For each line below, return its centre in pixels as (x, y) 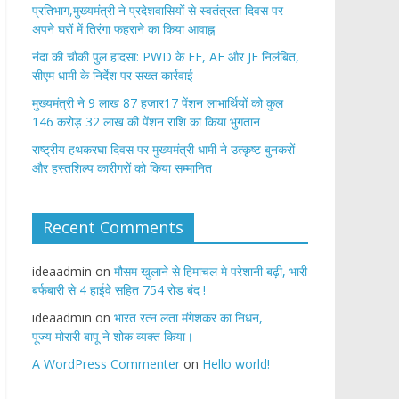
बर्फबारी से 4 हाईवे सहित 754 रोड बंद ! (119, 290)
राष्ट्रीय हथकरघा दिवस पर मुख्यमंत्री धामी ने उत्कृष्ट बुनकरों (163, 149)
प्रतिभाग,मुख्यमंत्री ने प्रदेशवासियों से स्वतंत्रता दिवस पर (158, 10)
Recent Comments (113, 227)
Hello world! (236, 364)
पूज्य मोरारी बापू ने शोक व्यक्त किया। (113, 336)
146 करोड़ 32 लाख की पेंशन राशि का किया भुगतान (146, 122)
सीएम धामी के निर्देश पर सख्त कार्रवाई (113, 75)
